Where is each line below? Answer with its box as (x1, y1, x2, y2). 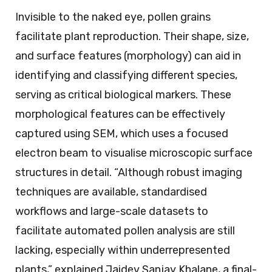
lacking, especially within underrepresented (15, 243, 230, 257)
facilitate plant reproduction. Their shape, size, (15, 30, 249, 44)
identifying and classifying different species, (15, 69, 237, 83)
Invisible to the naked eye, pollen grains (15, 10, 211, 24)
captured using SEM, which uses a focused (15, 127, 228, 141)
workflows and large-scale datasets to (15, 205, 208, 219)
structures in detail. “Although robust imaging (15, 166, 242, 180)
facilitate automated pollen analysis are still (15, 224, 235, 238)
